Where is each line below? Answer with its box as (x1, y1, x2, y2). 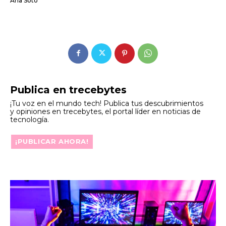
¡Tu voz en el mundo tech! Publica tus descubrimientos (10, 98, 203, 108)
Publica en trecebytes (10, 83, 127, 96)
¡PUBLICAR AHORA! (15, 137, 89, 145)
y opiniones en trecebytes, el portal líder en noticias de (10, 106, 201, 116)
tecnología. (10, 115, 49, 124)
